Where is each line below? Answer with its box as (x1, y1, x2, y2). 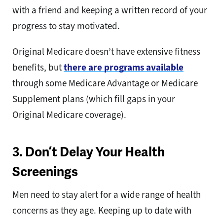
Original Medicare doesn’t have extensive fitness (12, 45, 200, 58)
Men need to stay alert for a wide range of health (12, 188, 201, 201)
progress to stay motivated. (12, 19, 120, 32)
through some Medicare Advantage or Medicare (12, 76, 198, 89)
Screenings (12, 163, 78, 180)
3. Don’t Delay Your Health (12, 144, 165, 160)
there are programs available (64, 61, 184, 74)
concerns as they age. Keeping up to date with (12, 204, 191, 217)
